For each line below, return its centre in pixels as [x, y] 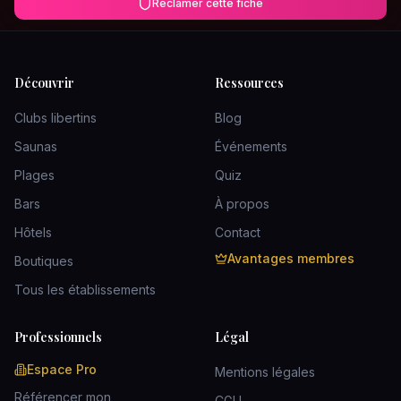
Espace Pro [62, 369]
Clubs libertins [55, 118]
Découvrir [44, 83]
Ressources [249, 83]
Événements [251, 146]
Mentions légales [265, 372]
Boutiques [44, 261]
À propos [242, 204]
